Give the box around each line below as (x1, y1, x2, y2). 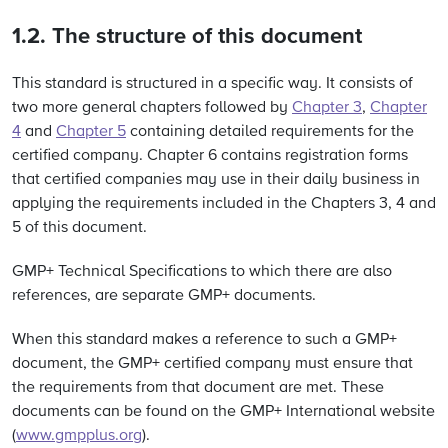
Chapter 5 (56, 124, 126, 140)
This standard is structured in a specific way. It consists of (12, 76, 413, 92)
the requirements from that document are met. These (12, 380, 384, 396)
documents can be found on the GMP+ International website (12, 404, 435, 420)
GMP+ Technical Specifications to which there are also (12, 264, 392, 280)
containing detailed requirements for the (126, 124, 414, 140)
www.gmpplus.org (16, 428, 142, 444)
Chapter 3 (292, 100, 362, 116)
